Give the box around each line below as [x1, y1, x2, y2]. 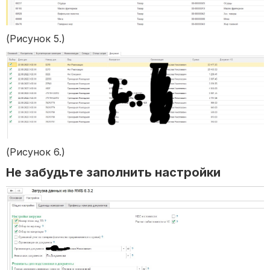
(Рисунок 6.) [6, 146, 65, 159]
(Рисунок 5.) [6, 32, 65, 45]
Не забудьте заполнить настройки [6, 165, 221, 180]
